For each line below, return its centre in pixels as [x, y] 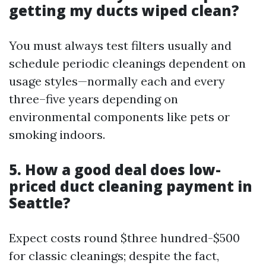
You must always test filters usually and [120, 45]
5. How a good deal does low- [115, 170]
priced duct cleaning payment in [131, 186]
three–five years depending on [94, 99]
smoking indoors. [57, 134]
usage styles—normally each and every [117, 81]
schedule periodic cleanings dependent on [127, 63]
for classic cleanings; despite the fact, [114, 256]
